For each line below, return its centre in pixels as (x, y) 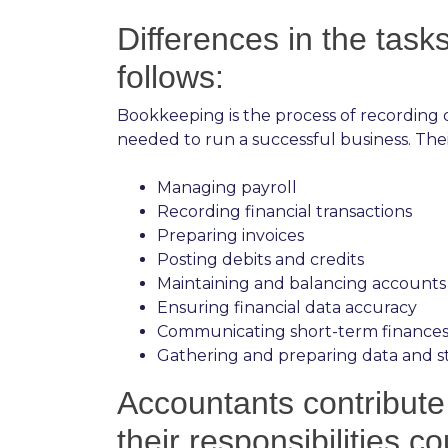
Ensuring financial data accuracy (287, 307)
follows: (170, 76)
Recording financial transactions (284, 211)
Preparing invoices (230, 235)
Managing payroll (227, 187)
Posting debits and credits (260, 259)
